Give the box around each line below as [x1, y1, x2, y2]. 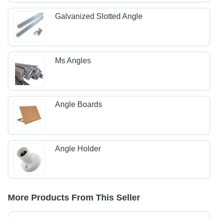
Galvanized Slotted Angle [55, 12, 143, 21]
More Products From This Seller [8, 193, 140, 203]
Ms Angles [55, 56, 91, 65]
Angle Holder [55, 144, 101, 153]
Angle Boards [55, 100, 103, 109]
